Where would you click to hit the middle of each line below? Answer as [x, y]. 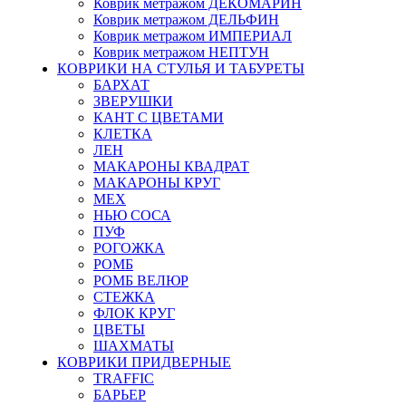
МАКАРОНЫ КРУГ [157, 183]
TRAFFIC [124, 379]
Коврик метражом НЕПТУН [181, 53]
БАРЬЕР [120, 395]
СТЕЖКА [124, 297]
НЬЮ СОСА [132, 216]
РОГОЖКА [129, 248]
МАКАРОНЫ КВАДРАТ [171, 167]
